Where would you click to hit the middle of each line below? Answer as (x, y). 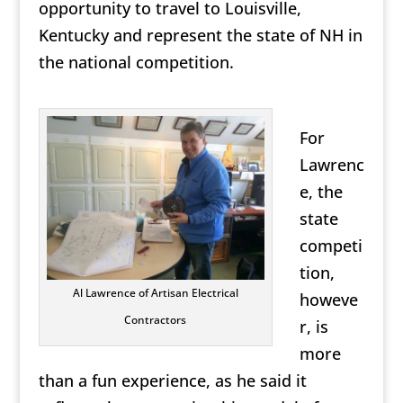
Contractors (156, 320)
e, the (321, 192)
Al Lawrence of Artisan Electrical (155, 293)
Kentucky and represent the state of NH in (200, 36)
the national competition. (136, 63)
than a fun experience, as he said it (172, 381)
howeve (328, 300)
